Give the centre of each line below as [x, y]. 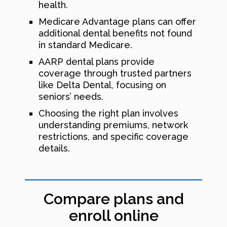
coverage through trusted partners [115, 73]
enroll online [113, 215]
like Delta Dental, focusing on [102, 85]
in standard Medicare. [85, 45]
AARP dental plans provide [97, 61]
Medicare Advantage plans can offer [117, 21]
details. [54, 148]
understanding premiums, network [113, 125]
